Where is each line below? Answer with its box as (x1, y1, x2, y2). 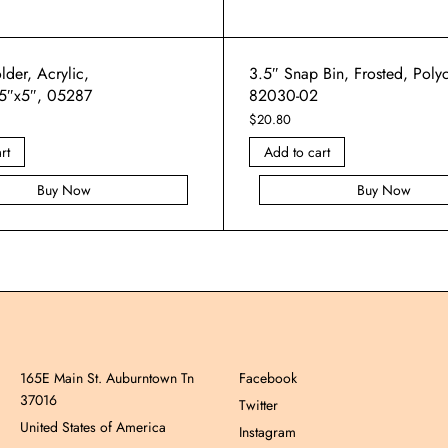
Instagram (239, 422, 296, 442)
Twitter (239, 395, 278, 415)
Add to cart (264, 141, 330, 162)
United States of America (20, 417, 166, 437)
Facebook (239, 368, 297, 388)
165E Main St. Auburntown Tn (20, 368, 194, 388)
